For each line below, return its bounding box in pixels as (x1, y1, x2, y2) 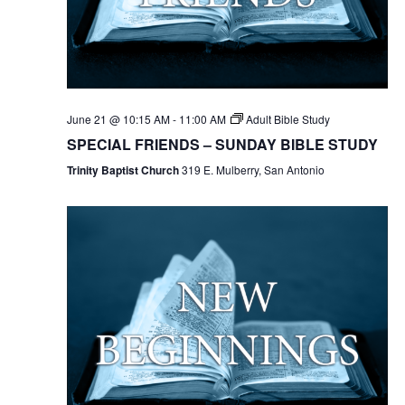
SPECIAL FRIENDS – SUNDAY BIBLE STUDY (66, 133, 378, 155)
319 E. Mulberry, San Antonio (181, 161, 325, 177)
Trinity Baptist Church (66, 161, 182, 178)
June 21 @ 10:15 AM (66, 110, 170, 127)
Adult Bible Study (245, 110, 330, 127)
